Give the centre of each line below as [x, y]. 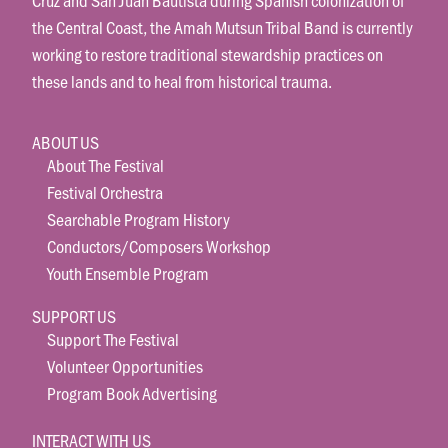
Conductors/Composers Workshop [159, 246]
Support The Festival [113, 339]
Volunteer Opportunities [125, 366]
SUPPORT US [74, 316]
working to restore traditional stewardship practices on [208, 53]
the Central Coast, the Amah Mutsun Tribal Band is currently [223, 26]
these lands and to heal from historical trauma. [182, 80]
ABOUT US [66, 142]
